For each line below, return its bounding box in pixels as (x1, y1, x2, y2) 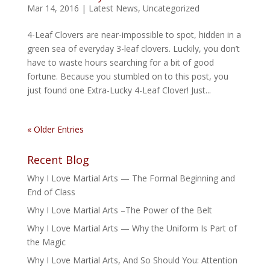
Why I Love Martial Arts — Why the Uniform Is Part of (27, 222, 237, 234)
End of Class (27, 186, 75, 198)
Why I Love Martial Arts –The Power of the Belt (27, 204, 212, 216)
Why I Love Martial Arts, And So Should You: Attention (27, 254, 237, 266)
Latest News (88, 2, 138, 14)
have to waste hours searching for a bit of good (27, 57, 214, 68)
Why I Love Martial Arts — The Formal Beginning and (27, 172, 235, 184)
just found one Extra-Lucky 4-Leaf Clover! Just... (27, 84, 211, 96)
